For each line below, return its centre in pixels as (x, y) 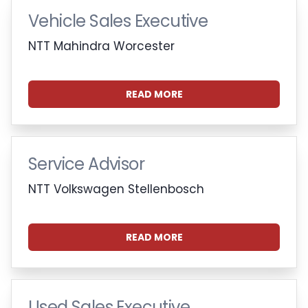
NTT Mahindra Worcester (101, 46)
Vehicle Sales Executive (118, 21)
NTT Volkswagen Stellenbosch (116, 189)
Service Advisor (86, 164)
